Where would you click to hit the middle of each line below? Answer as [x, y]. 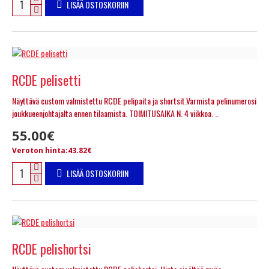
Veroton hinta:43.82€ [52, 150]
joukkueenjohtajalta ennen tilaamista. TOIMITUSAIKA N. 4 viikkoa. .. [115, 113]
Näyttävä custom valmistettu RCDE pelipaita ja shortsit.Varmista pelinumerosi [134, 100]
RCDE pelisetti [47, 80]
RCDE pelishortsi [52, 248]
